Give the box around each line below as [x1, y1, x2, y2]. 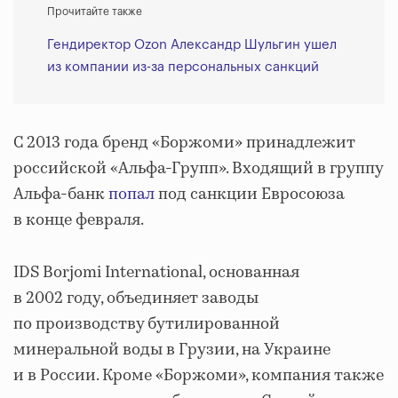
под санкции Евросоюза [155, 183, 345, 206]
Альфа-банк [13, 183, 108, 206]
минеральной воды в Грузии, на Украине [13, 338, 330, 362]
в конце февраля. [13, 209, 144, 232]
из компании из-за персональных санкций [47, 60, 319, 74]
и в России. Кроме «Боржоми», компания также [13, 364, 384, 387]
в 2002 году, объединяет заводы [13, 287, 259, 310]
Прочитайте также [47, 6, 142, 17]
